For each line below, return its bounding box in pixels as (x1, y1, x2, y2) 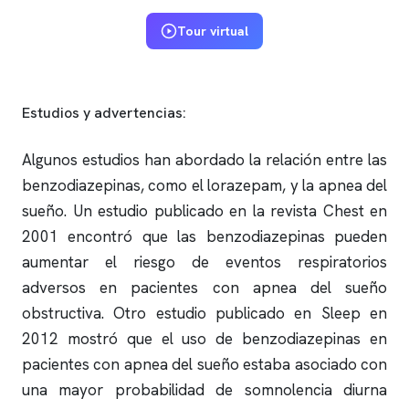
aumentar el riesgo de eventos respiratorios (22, 252, 387, 272)
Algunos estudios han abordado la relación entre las (22, 150, 387, 170)
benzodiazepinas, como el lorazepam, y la (22, 175, 319, 195)
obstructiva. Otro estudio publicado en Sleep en (22, 303, 387, 323)
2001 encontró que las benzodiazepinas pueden (22, 226, 387, 246)
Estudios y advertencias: (22, 103, 186, 122)
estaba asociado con (238, 354, 388, 374)
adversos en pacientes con (22, 278, 253, 298)
